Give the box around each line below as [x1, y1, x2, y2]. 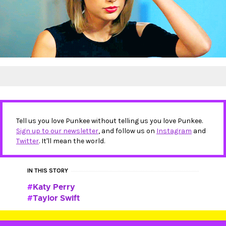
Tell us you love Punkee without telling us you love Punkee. [16, 117, 203, 125]
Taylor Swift [33, 193, 80, 203]
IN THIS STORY [27, 167, 68, 174]
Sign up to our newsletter [16, 127, 98, 135]
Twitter [16, 137, 39, 145]
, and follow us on [98, 127, 156, 135]
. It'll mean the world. [39, 137, 105, 145]
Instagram [156, 127, 192, 135]
